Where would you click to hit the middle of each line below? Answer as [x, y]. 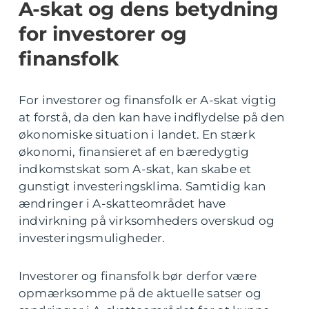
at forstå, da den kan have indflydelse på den [152, 118]
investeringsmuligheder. [92, 238]
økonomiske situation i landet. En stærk [137, 135]
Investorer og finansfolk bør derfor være [138, 276]
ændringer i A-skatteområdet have [122, 204]
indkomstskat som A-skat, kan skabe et [135, 169]
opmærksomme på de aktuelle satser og [140, 293]
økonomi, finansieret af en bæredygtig [134, 152]
